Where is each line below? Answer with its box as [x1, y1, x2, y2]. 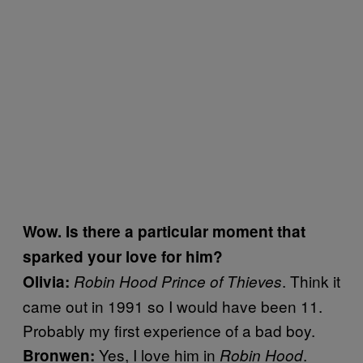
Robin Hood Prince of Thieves [74, 270, 282, 292]
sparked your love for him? [23, 245, 223, 267]
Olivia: [23, 270, 74, 293]
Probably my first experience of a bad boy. [23, 318, 315, 341]
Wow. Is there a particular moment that [23, 220, 305, 242]
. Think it [282, 269, 340, 292]
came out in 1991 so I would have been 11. [23, 294, 322, 317]
